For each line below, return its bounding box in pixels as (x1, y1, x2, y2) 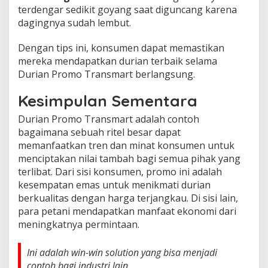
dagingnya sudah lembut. (18, 16, 131, 29)
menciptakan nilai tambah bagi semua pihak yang (18, 151, 240, 165)
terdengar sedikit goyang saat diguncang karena (18, 2, 237, 16)
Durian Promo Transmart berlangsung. (18, 67, 195, 81)
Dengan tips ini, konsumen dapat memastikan (18, 41, 224, 54)
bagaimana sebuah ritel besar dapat (18, 125, 181, 139)
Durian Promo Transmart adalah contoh (18, 112, 199, 126)
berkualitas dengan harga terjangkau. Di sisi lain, (18, 191, 238, 205)
